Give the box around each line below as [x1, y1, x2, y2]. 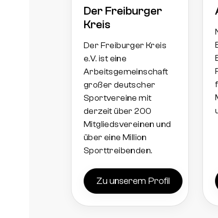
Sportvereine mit [84, 92, 152, 103]
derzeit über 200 [84, 106, 152, 116]
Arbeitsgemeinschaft [84, 66, 168, 77]
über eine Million [84, 132, 147, 143]
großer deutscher [84, 79, 156, 90]
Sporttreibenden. [84, 145, 153, 156]
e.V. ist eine [84, 53, 127, 64]
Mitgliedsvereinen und [84, 119, 171, 129]
